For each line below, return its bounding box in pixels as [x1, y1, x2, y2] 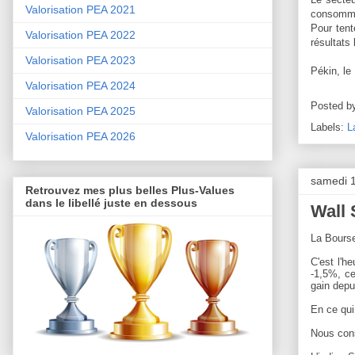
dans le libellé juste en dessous [25, 197, 197, 210]
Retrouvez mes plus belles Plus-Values [25, 184, 235, 197]
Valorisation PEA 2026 [25, 130, 136, 143]
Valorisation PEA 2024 [25, 79, 136, 93]
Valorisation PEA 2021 [25, 3, 136, 17]
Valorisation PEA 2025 [25, 105, 136, 118]
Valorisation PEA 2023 [25, 54, 136, 67]
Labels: [311, 120, 347, 133]
